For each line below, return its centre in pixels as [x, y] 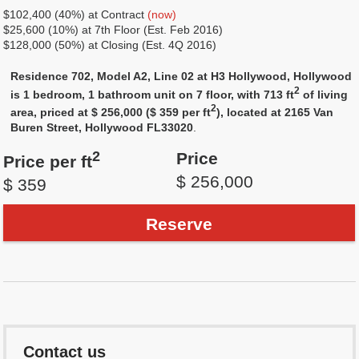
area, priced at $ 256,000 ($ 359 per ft [111, 113]
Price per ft [48, 162]
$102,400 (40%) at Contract [76, 14]
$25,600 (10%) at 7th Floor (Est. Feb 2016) [113, 30]
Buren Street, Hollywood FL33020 [102, 128]
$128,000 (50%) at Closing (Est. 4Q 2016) [110, 45]
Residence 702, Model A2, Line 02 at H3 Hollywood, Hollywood [182, 76]
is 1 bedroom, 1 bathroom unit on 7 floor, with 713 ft [153, 94]
